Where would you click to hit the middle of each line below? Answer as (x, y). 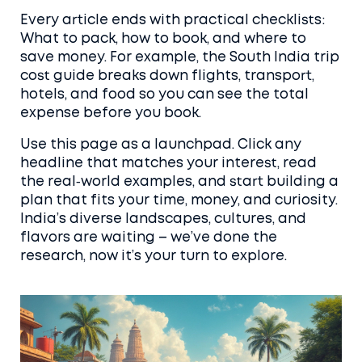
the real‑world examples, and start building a (179, 182)
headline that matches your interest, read (168, 164)
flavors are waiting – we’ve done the (149, 238)
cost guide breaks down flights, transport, (167, 76)
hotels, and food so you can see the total (164, 95)
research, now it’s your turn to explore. (154, 257)
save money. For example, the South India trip (180, 58)
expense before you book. (111, 114)
